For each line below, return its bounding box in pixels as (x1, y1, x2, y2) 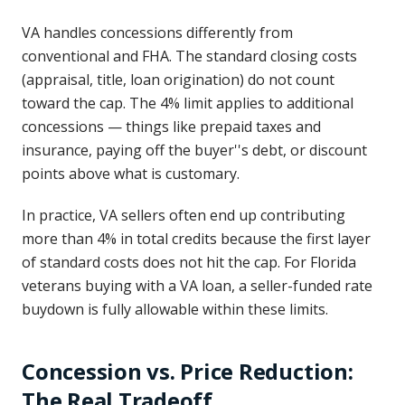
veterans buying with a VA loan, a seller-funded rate (22, 276, 372, 296)
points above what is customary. (22, 164, 240, 184)
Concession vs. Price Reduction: (22, 356, 353, 386)
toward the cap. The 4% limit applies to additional (22, 93, 353, 113)
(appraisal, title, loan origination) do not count (22, 70, 334, 89)
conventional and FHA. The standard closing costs (22, 46, 357, 66)
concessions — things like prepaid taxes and (22, 117, 321, 137)
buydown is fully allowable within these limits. (22, 299, 328, 319)
